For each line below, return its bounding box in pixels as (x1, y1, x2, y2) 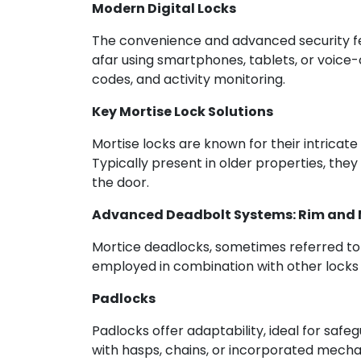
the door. (92, 173, 149, 193)
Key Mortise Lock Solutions (92, 102, 273, 122)
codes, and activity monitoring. (92, 70, 285, 89)
